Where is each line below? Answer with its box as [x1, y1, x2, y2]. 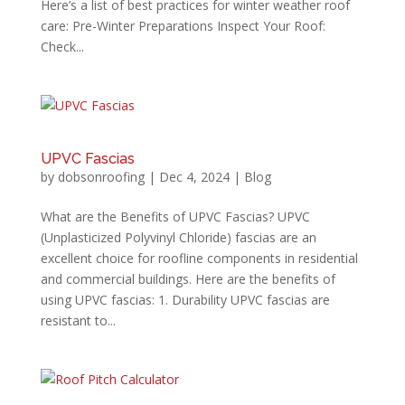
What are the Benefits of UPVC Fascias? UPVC [40, 207, 310, 225]
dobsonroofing [57, 167, 145, 185]
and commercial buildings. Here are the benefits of [40, 269, 335, 287]
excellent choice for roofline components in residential [40, 249, 358, 267]
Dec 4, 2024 [158, 167, 230, 185]
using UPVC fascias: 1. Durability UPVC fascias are [40, 290, 330, 308]
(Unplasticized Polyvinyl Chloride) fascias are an [40, 228, 316, 246]
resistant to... [40, 311, 116, 329]
